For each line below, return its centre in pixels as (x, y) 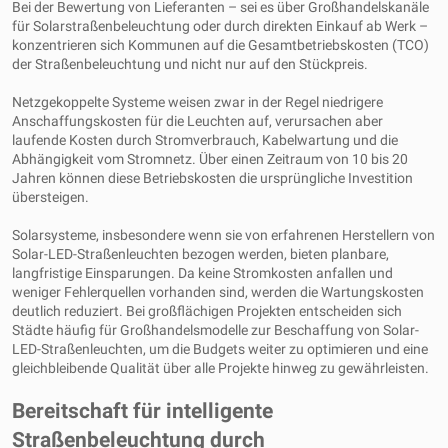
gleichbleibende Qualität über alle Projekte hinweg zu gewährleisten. (220, 368)
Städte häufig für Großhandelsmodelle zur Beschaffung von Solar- (215, 330)
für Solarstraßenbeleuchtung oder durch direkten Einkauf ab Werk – (220, 26)
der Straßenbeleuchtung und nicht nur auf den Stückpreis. (190, 64)
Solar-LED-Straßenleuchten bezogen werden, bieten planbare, (200, 254)
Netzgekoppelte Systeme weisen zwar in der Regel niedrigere (197, 102)
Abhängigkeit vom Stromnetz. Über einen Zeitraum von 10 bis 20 (210, 159)
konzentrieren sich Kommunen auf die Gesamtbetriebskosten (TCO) (220, 45)
